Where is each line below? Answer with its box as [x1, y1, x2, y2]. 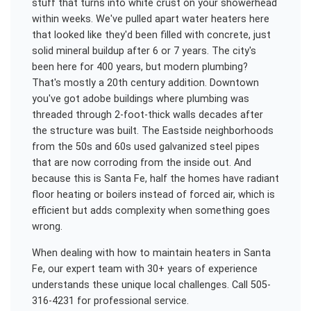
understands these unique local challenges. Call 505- [31, 279, 271, 292]
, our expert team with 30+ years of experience [42, 263, 258, 276]
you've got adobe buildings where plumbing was [31, 92, 249, 105]
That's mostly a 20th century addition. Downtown [31, 76, 259, 89]
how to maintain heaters [117, 247, 230, 260]
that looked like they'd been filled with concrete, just [31, 28, 271, 41]
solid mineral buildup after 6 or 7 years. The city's [31, 44, 256, 57]
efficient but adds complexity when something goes [31, 204, 270, 217]
